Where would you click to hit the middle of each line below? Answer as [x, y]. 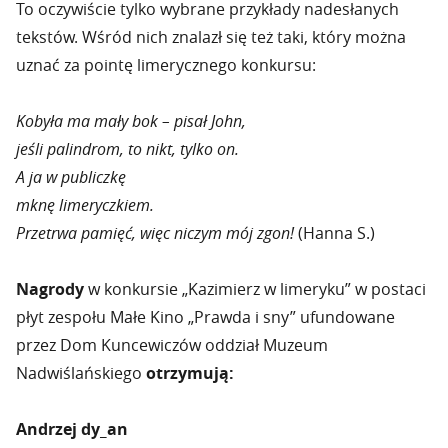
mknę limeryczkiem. [85, 205]
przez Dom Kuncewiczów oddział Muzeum [172, 345]
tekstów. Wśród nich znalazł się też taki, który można [211, 37]
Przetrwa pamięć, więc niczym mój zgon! [155, 233]
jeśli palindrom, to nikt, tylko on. [127, 149]
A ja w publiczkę [71, 177]
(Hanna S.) [334, 233]
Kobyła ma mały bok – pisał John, [131, 121]
